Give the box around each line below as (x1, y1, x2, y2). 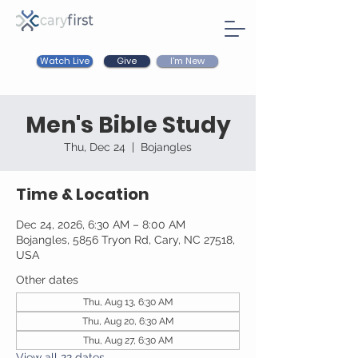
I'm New (170, 54, 205, 67)
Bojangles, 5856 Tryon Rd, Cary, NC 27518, (16, 233, 235, 246)
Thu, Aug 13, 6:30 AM (82, 296, 173, 308)
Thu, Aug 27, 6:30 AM (82, 335, 173, 346)
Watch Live (40, 54, 89, 67)
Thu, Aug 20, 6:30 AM (82, 316, 174, 327)
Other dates (16, 273, 78, 286)
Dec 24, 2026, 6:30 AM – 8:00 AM (16, 218, 185, 231)
